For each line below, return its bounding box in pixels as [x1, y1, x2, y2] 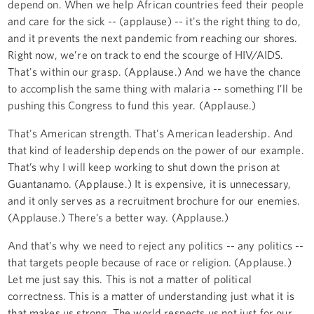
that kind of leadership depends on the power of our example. [8, 143, 304, 156]
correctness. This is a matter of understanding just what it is [8, 289, 295, 302]
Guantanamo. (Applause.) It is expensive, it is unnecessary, [8, 177, 292, 190]
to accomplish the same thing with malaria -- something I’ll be [8, 81, 303, 95]
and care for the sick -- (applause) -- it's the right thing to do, [8, 14, 301, 27]
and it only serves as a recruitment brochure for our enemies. [8, 193, 300, 207]
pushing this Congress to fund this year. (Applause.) [8, 98, 257, 111]
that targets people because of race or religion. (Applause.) [8, 255, 292, 268]
